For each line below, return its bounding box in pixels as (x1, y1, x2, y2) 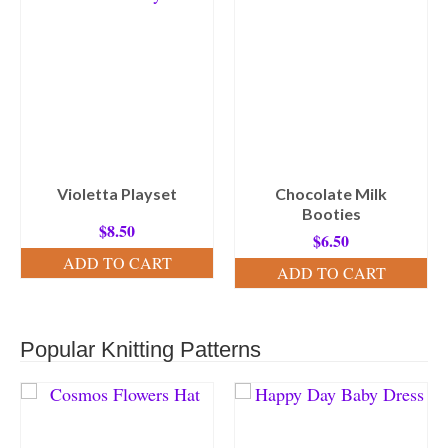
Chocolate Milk (275, 183, 387, 203)
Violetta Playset (57, 183, 177, 203)
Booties (301, 203, 361, 223)
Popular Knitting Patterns (20, 336, 261, 362)
